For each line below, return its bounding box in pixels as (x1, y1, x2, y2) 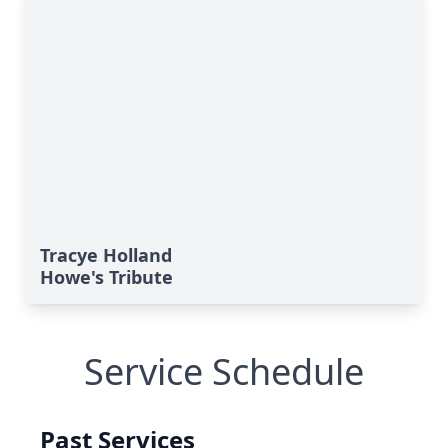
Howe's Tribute (40, 265, 173, 289)
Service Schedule (84, 347, 364, 396)
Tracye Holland (40, 243, 172, 267)
